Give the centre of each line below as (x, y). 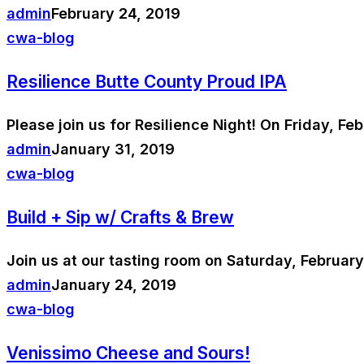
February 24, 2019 (116, 14)
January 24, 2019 (114, 285)
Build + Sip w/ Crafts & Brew (120, 218)
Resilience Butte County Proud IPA (147, 82)
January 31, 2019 (113, 149)
